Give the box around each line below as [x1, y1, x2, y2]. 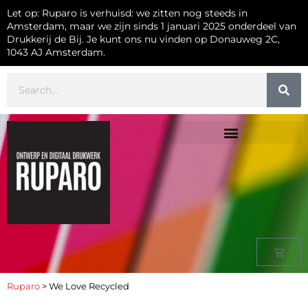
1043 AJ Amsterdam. [7, 46, 105, 58]
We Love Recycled [49, 281, 129, 291]
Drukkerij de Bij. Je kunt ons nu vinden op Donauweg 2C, [7, 33, 280, 45]
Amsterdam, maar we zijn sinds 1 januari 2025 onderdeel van [7, 20, 296, 32]
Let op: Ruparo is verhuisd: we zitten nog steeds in [7, 7, 247, 19]
